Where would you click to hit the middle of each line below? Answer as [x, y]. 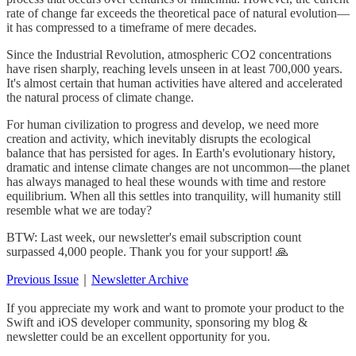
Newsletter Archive [140, 280]
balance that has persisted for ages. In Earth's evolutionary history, [171, 153]
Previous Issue [43, 280]
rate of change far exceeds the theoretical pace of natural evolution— [178, 14]
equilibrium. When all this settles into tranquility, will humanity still [174, 196]
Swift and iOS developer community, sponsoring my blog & [157, 323]
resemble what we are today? [79, 211]
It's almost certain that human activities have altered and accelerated [174, 83]
